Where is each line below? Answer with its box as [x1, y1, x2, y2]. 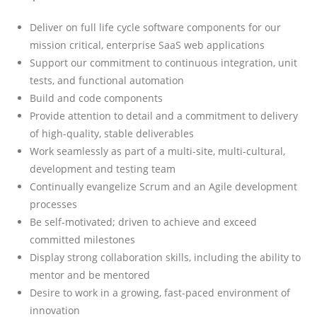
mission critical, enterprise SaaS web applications [30, 38, 265, 52]
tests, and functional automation [30, 73, 185, 87]
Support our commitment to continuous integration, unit [30, 55, 298, 69]
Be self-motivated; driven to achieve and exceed [30, 214, 258, 229]
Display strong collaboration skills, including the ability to [30, 250, 301, 264]
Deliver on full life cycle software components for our [30, 20, 282, 34]
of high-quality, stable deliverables [30, 126, 195, 140]
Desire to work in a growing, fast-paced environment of [30, 285, 291, 299]
